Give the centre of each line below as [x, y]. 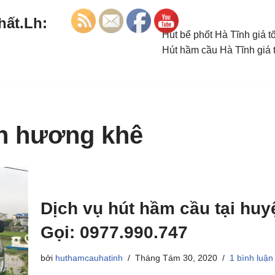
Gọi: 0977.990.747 [114, 232]
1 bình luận [251, 258]
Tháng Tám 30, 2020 [176, 258]
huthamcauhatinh [89, 258]
